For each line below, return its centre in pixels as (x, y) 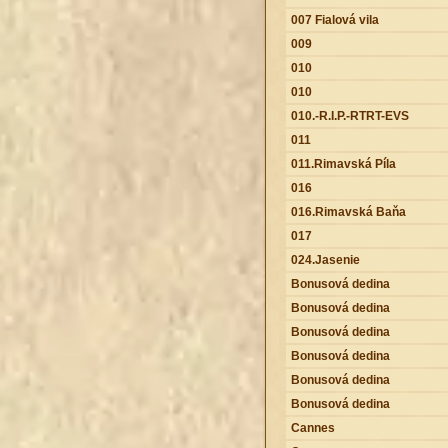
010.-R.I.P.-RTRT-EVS (349, 115)
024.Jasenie (325, 259)
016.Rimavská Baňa (348, 211)
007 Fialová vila (334, 19)
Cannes (312, 427)
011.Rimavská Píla (343, 163)
